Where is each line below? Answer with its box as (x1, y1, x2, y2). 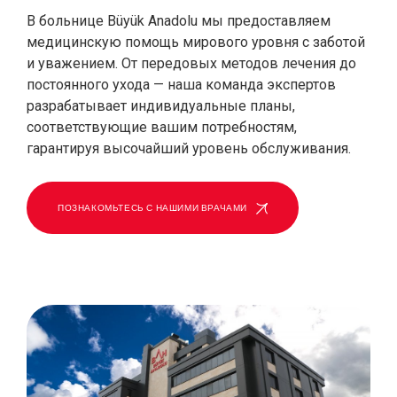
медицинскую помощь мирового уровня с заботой (27, 34, 365, 51)
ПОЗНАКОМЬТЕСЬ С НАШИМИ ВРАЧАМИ (58, 202, 247, 214)
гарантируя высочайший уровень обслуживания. (27, 140, 351, 157)
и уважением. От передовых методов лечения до (27, 55, 356, 72)
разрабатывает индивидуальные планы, (27, 97, 295, 114)
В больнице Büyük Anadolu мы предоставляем (27, 12, 331, 29)
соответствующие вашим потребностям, (27, 119, 297, 136)
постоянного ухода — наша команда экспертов (27, 76, 336, 93)
